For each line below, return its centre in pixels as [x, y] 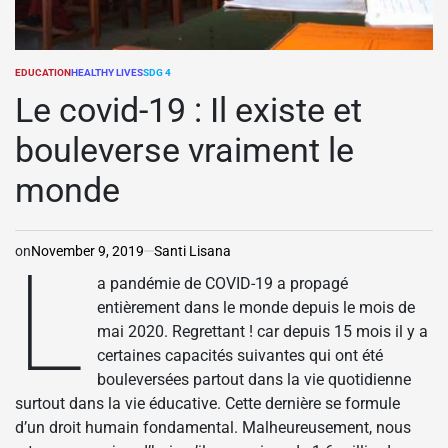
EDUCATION [43, 72]
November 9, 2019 [87, 250]
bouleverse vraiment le [184, 149]
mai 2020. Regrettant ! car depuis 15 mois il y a [263, 331]
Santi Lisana [192, 250]
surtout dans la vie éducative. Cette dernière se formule [207, 403]
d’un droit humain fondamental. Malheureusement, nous [213, 427]
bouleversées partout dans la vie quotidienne [254, 379]
